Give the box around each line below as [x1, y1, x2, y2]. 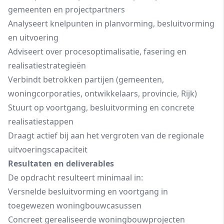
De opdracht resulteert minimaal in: [8, 172, 143, 183]
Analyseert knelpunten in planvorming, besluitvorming [8, 18, 214, 29]
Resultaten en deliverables [8, 158, 114, 169]
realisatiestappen [8, 116, 73, 127]
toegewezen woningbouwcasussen [8, 200, 141, 211]
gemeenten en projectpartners [8, 4, 125, 15]
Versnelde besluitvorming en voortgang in [8, 186, 168, 197]
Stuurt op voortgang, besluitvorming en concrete [8, 102, 194, 113]
